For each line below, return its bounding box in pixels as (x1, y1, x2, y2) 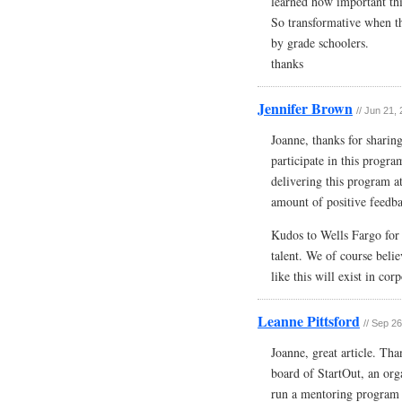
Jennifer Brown (258, 97, 353, 118)
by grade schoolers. (271, 33, 369, 51)
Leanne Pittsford (258, 310, 360, 331)
